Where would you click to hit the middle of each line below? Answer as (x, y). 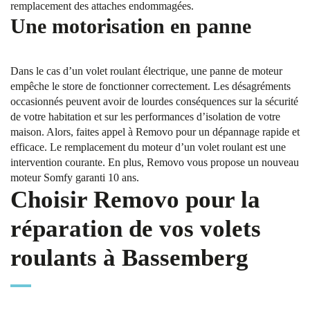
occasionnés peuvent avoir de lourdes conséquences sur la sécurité (154, 101)
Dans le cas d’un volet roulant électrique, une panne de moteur (146, 71)
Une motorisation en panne (131, 26)
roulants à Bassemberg (129, 258)
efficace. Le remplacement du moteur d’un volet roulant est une (148, 147)
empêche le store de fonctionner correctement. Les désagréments (151, 86)
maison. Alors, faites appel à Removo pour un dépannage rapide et (155, 132)
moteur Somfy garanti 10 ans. (75, 177)
